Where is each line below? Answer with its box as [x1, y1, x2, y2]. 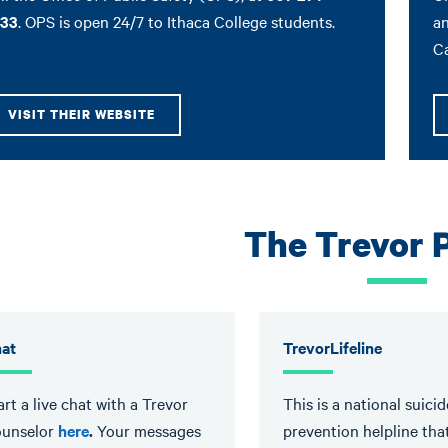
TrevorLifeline [282, 336, 382, 358]
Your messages [97, 419, 201, 441]
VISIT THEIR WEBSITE [8, 106, 155, 123]
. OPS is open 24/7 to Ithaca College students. [18, 10, 339, 32]
